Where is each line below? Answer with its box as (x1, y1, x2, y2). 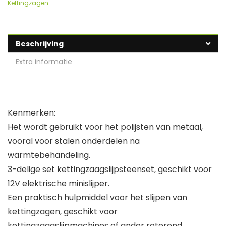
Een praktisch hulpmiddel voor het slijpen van (8, 192, 187, 204)
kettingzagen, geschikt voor (8, 206, 118, 218)
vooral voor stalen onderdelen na (8, 135, 140, 147)
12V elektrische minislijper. (8, 178, 109, 190)
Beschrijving (16, 39, 64, 49)
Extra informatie (16, 56, 72, 67)
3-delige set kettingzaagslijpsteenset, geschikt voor (8, 163, 212, 176)
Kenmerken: (8, 107, 55, 119)
